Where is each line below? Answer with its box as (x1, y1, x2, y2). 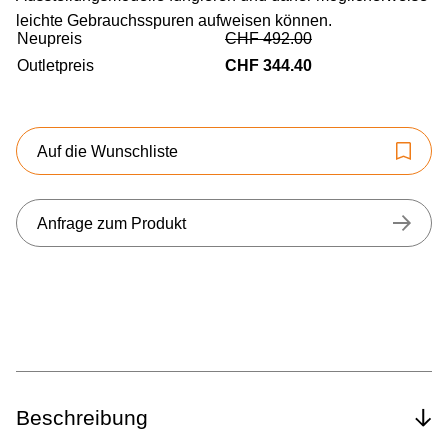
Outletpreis (17, 57, 94, 74)
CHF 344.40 (225, 57, 312, 74)
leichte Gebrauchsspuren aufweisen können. (16, 12, 332, 29)
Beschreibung (16, 406, 148, 429)
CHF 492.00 (225, 30, 312, 47)
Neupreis (17, 30, 82, 47)
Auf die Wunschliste (37, 142, 178, 160)
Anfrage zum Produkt (37, 214, 186, 232)
